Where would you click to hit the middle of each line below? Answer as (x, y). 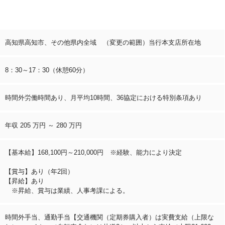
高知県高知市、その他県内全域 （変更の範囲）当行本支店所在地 (103, 42)
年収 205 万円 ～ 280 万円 (43, 125)
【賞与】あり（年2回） (39, 171)
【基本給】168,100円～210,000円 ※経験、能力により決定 (93, 152)
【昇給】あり (25, 181)
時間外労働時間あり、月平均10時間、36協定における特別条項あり (103, 97)
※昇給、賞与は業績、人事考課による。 (67, 190)
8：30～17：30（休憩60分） (47, 70)
